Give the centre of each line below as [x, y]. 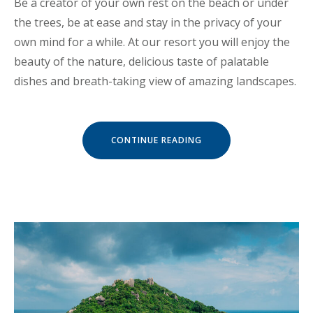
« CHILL [218, 140]
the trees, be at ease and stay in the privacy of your [148, 23]
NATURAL [223, 189]
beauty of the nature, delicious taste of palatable [141, 62]
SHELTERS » [227, 198]
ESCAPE [218, 159]
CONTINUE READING [156, 140]
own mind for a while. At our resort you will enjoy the [152, 42]
